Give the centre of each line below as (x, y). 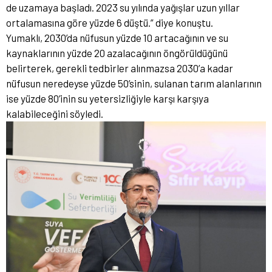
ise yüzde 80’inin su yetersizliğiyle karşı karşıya (107, 99)
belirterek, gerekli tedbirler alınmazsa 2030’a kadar (120, 68)
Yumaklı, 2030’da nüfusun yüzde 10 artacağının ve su (117, 38)
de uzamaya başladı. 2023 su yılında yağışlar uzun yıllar (123, 8)
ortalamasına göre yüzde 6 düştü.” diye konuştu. (110, 23)
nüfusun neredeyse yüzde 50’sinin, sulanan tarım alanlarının (134, 83)
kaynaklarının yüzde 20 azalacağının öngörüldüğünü (117, 53)
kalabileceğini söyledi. (55, 114)
